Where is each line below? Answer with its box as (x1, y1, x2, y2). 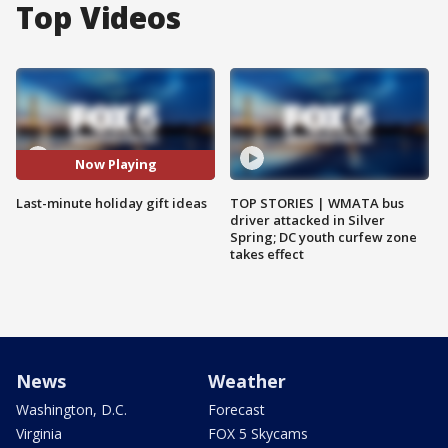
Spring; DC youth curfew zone (230, 227, 417, 246)
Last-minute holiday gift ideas (16, 193, 207, 212)
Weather (208, 368, 286, 393)
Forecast (208, 399, 265, 419)
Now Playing (74, 155, 157, 174)
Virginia (16, 423, 62, 443)
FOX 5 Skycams (208, 423, 308, 443)
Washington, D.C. (16, 399, 127, 419)
